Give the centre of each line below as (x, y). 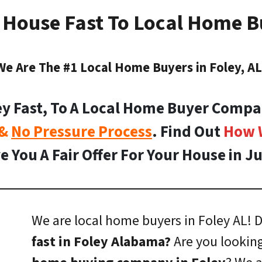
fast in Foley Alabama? (101, 242)
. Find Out (188, 132)
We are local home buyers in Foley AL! (141, 220)
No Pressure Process (82, 132)
